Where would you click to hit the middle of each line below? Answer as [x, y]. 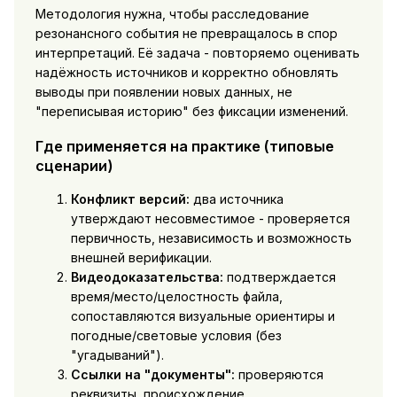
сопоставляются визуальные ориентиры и [202, 316]
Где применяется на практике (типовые [184, 146]
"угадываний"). [117, 355]
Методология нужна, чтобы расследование [172, 14]
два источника [236, 199]
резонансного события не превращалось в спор [186, 34]
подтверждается [279, 277]
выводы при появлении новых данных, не [163, 92]
